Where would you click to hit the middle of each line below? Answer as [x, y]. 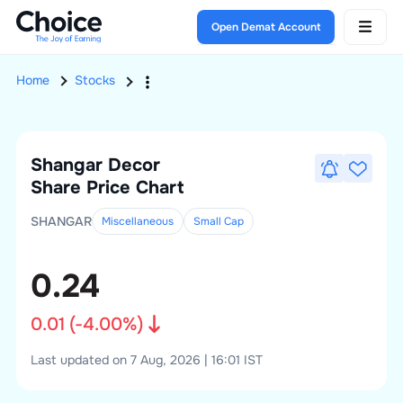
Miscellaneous [137, 221]
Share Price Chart [107, 188]
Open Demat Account [266, 27]
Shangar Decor [95, 165]
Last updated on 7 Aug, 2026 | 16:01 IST [146, 360]
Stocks [94, 81]
